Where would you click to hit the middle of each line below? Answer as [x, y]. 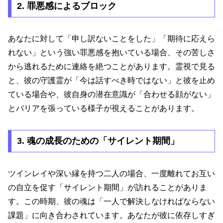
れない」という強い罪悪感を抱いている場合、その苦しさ [111, 52]
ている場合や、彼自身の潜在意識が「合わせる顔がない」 [111, 94]
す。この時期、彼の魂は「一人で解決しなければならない [111, 202]
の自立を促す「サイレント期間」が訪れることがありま [108, 188]
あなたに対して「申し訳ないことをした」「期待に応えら [111, 38]
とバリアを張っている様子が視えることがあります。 [104, 108]
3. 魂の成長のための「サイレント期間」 [98, 141]
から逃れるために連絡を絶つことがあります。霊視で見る [111, 66]
